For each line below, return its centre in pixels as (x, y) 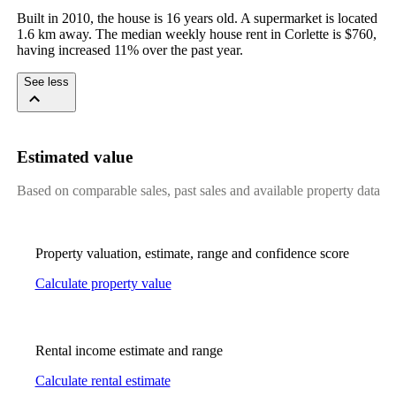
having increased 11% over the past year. (129, 49)
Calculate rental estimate (103, 381)
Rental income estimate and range (129, 351)
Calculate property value (103, 284)
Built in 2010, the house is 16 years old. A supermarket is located (197, 18)
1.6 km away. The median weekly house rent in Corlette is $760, (196, 34)
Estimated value (74, 156)
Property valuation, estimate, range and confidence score (192, 254)
